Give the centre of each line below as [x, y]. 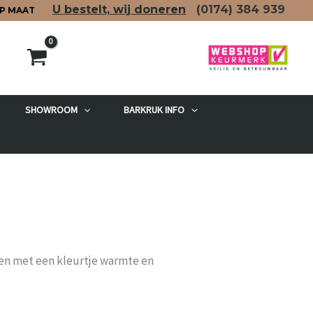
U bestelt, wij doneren [119, 9]
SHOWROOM [51, 110]
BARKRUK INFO [154, 110]
